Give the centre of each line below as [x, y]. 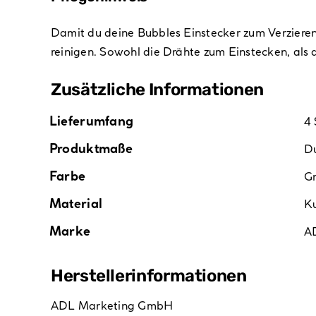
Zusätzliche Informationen [157, 90]
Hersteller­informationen [148, 276]
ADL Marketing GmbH [112, 306]
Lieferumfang [91, 121]
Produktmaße [91, 149]
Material [76, 204]
